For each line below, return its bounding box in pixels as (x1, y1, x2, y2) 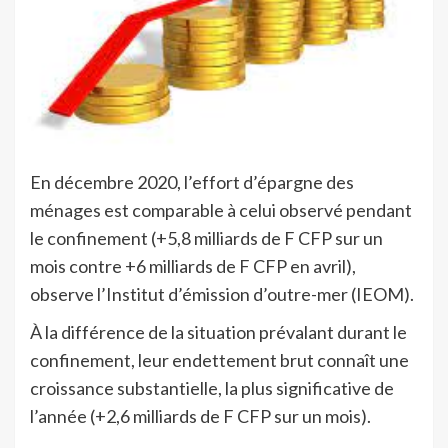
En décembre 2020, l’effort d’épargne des (30, 170, 354, 193)
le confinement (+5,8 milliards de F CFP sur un (30, 226, 383, 249)
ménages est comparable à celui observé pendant (30, 198, 412, 221)
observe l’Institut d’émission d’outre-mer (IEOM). (30, 282, 414, 305)
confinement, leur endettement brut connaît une (30, 348, 409, 371)
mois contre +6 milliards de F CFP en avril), (30, 254, 356, 277)
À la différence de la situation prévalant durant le (30, 320, 407, 343)
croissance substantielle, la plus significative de (30, 376, 394, 399)
